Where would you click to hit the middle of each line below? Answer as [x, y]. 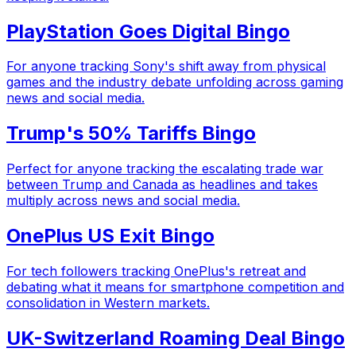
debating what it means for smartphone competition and [175, 287]
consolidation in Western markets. [108, 303]
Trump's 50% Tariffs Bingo [131, 133]
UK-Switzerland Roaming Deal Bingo [176, 338]
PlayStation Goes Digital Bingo [148, 31]
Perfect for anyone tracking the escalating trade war [165, 169]
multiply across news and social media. [123, 201]
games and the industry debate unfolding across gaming [175, 82]
